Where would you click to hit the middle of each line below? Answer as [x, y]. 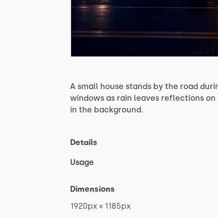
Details [84, 143]
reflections [182, 98]
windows [87, 98]
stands [138, 87]
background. [118, 110]
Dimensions [92, 189]
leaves [146, 98]
